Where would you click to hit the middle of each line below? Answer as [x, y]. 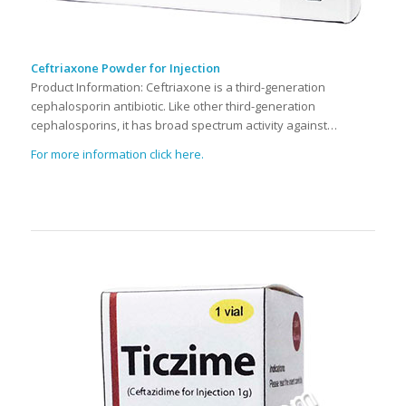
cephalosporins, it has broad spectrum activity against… [184, 125]
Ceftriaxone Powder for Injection [125, 68]
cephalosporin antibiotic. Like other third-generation [173, 106]
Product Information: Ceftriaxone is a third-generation [178, 87]
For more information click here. [117, 155]
